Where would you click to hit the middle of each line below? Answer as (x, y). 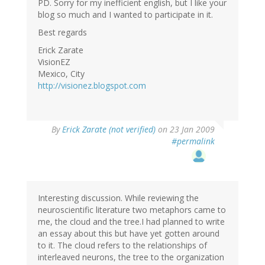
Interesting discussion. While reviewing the (118, 198)
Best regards (62, 33)
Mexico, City (61, 74)
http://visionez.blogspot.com (92, 86)
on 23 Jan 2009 (185, 130)
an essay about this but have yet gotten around (129, 234)
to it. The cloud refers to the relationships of (122, 245)
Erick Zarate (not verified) (109, 130)
